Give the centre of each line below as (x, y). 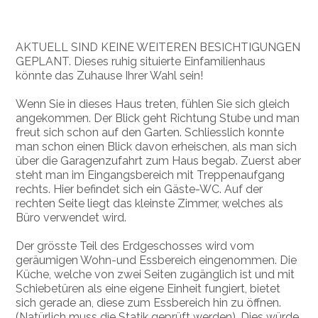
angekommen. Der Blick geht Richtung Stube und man (158, 118)
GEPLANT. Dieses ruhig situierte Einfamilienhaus (141, 61)
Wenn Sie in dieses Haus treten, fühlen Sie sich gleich (153, 104)
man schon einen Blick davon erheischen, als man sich (157, 146)
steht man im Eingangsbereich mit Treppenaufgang (150, 175)
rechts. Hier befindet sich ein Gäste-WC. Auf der (139, 189)
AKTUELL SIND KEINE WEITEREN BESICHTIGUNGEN (158, 47)
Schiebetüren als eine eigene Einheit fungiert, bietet (148, 288)
